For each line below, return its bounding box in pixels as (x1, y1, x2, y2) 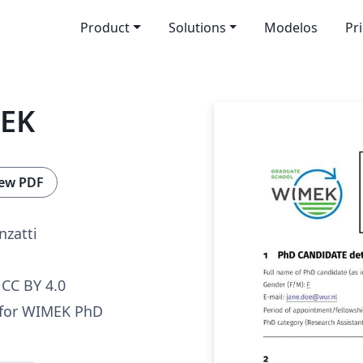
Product (79, 19, 130, 36)
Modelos (264, 19, 318, 36)
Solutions (168, 19, 226, 36)
